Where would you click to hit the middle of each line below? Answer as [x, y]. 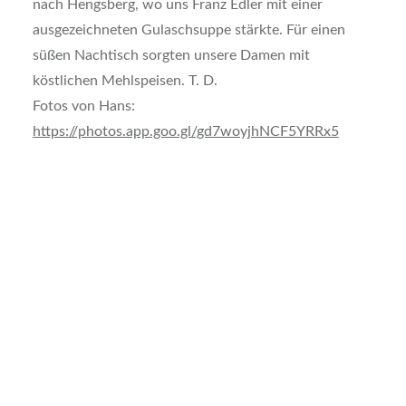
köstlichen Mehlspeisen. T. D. [125, 80]
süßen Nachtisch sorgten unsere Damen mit [171, 55]
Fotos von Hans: [83, 106]
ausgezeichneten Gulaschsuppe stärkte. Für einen [188, 29]
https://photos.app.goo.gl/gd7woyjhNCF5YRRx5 [185, 131]
